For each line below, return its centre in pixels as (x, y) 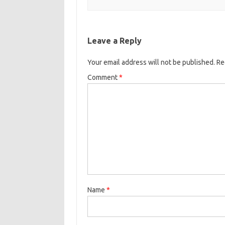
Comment (103, 78)
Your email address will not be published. (151, 63)
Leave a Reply (114, 41)
